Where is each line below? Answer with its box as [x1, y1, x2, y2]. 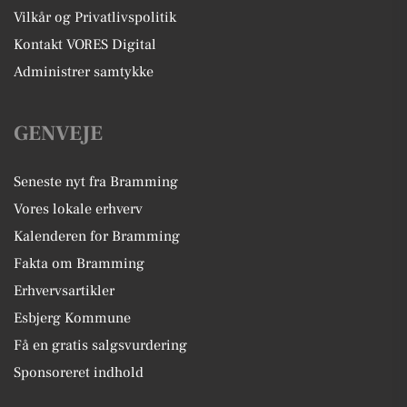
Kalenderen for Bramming [14, 226, 180, 245]
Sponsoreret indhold [14, 362, 144, 382]
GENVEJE [14, 119, 103, 147]
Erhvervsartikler [14, 281, 114, 300]
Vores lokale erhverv [14, 199, 143, 218]
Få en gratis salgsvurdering [14, 335, 187, 354]
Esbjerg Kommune [14, 308, 131, 327]
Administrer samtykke [14, 62, 154, 81]
